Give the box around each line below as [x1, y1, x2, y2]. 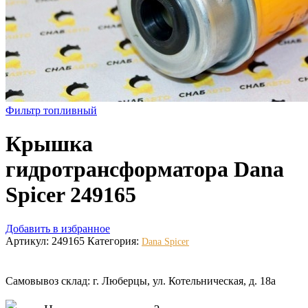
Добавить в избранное [5, 222, 110, 234]
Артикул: [5, 234, 52, 247]
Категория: [87, 234, 142, 247]
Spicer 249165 [5, 182, 136, 208]
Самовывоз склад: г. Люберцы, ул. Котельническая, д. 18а [5, 274, 276, 287]
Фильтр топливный [5, 104, 97, 116]
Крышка [5, 131, 93, 157]
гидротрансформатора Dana [5, 157, 284, 182]
